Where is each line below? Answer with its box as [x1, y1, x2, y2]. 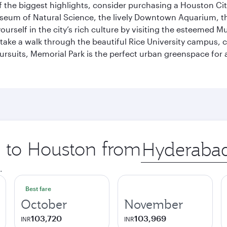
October [21, 196, 67, 212]
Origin [140, 137, 164, 147]
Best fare [25, 185, 51, 192]
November [124, 196, 183, 212]
